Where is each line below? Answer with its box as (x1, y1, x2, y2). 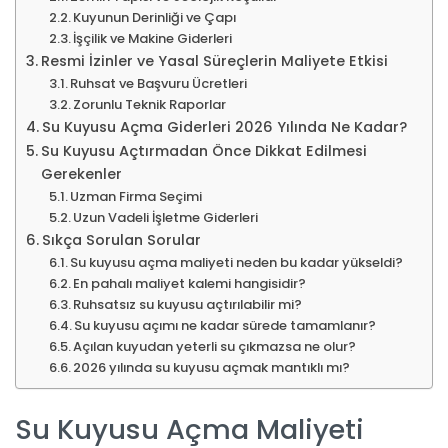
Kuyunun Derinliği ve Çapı (73, 7, 237, 27)
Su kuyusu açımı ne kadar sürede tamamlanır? (74, 315, 377, 335)
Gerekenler (40, 163, 122, 184)
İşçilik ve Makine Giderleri (73, 28, 233, 48)
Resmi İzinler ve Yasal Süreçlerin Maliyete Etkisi (40, 50, 388, 71)
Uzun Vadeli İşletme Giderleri (73, 207, 259, 227)
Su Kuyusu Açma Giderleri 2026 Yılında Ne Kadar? (41, 116, 407, 137)
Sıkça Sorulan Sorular (41, 229, 201, 250)
